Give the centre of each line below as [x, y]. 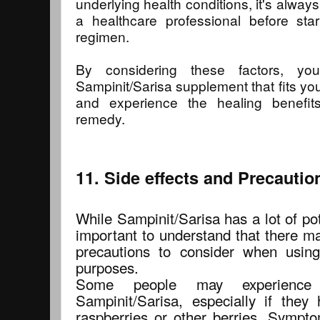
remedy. [100, 118]
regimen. [102, 36]
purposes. [107, 267]
